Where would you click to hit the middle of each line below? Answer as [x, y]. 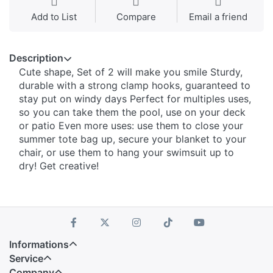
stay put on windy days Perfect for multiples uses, [135, 99]
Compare [136, 17]
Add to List [54, 17]
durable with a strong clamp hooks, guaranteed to [135, 86]
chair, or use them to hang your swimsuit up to [126, 153]
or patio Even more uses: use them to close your [131, 126]
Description [36, 58]
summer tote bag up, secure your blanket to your [133, 139]
